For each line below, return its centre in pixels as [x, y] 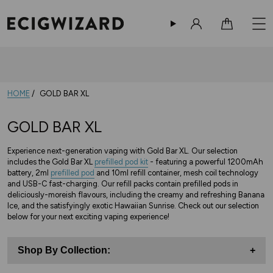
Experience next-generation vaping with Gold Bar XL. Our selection [122, 151]
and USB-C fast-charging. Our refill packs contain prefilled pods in [123, 183]
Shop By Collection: [64, 250]
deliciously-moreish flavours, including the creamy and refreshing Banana [136, 194]
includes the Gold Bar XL [51, 161]
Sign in [206, 35]
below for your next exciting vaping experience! [88, 216]
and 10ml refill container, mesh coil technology [176, 172]
